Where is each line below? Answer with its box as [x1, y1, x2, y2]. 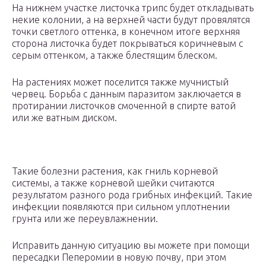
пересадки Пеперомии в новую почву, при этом [12, 252, 226, 263]
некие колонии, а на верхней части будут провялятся [12, 14, 250, 26]
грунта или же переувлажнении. [12, 213, 158, 224]
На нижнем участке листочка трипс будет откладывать [12, 2, 254, 14]
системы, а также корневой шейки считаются [12, 178, 214, 189]
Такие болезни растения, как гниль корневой [12, 166, 218, 177]
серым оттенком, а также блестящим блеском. [12, 50, 217, 61]
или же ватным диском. [12, 112, 117, 123]
